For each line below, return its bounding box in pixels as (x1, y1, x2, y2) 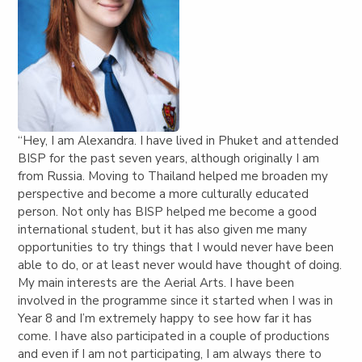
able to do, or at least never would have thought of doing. (18, 257, 343, 274)
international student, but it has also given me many (18, 221, 308, 238)
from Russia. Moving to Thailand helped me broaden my (18, 168, 329, 185)
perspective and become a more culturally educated (18, 186, 309, 203)
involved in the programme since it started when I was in (18, 293, 334, 309)
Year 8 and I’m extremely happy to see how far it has (18, 310, 313, 327)
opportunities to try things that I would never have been (18, 239, 335, 256)
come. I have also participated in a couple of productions (18, 328, 330, 345)
